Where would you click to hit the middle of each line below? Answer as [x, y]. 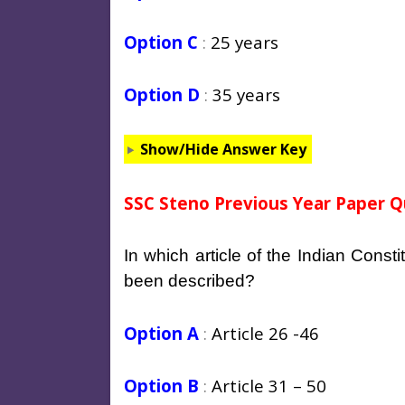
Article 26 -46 [265, 333]
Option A [161, 333]
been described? [189, 280]
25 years [245, 42]
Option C [161, 42]
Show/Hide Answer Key [223, 149]
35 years [246, 94]
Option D [162, 94]
